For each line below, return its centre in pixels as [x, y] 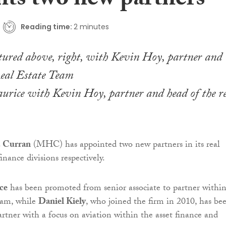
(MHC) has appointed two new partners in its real [125, 145]
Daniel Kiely [62, 202]
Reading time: [46, 26]
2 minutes [91, 26]
